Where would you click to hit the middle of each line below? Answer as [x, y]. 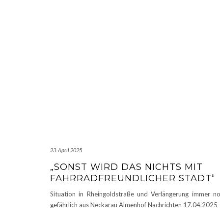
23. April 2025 [66, 150]
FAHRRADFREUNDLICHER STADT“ [133, 179]
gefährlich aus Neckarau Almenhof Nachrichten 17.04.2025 [134, 205]
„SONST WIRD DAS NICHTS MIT [126, 167]
